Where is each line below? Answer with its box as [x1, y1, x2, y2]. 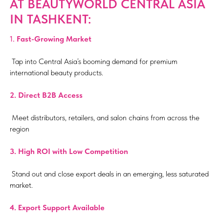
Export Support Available [18, 203, 105, 213]
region [10, 124, 29, 134]
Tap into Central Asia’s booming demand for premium [10, 57, 177, 66]
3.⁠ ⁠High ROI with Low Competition [10, 147, 128, 156]
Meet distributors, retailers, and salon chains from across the [10, 113, 199, 123]
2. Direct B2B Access [10, 90, 83, 100]
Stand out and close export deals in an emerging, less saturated [10, 169, 209, 179]
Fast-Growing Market [17, 34, 91, 44]
